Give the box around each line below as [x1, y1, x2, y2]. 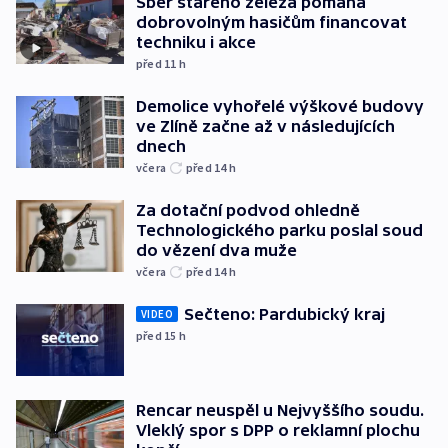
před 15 [136, 328, 179, 344]
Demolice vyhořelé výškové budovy [136, 97, 424, 116]
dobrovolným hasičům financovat [136, 13, 407, 32]
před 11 [136, 56, 179, 72]
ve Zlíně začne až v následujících [136, 117, 395, 136]
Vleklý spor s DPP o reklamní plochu [136, 420, 420, 439]
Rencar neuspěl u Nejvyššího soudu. [136, 400, 424, 419]
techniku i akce [136, 33, 256, 52]
